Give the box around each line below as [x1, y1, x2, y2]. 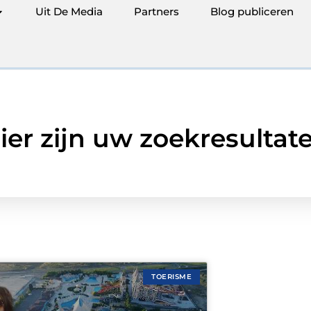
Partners [134, 5, 179, 18]
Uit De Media [35, 5, 103, 18]
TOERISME [151, 272, 192, 281]
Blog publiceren [210, 5, 294, 18]
